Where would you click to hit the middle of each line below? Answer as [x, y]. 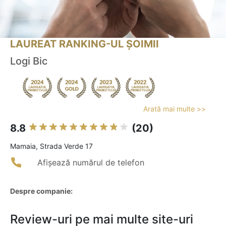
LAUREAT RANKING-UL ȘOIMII [84, 44]
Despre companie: [41, 191]
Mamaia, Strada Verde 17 [51, 146]
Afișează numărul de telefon [91, 163]
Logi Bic [29, 61]
